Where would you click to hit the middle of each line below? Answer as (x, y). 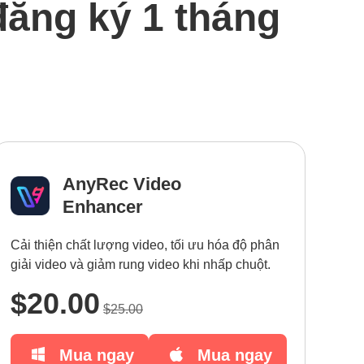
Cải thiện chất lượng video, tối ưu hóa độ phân (145, 245)
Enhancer (103, 207)
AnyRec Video (122, 184)
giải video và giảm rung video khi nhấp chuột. (141, 264)
